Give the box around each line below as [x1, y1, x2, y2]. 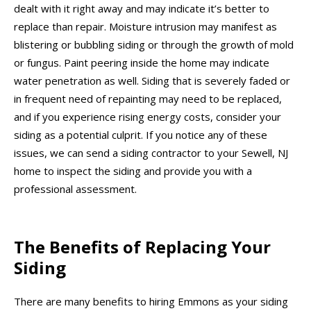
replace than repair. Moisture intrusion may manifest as [14, 19, 277, 34]
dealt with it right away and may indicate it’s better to [14, 1, 269, 16]
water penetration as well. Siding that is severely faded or [14, 74, 290, 88]
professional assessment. [14, 182, 137, 196]
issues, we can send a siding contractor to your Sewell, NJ [14, 146, 288, 160]
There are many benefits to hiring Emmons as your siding [14, 294, 288, 309]
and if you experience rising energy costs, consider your [14, 110, 281, 124]
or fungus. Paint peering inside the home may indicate [14, 56, 269, 70]
